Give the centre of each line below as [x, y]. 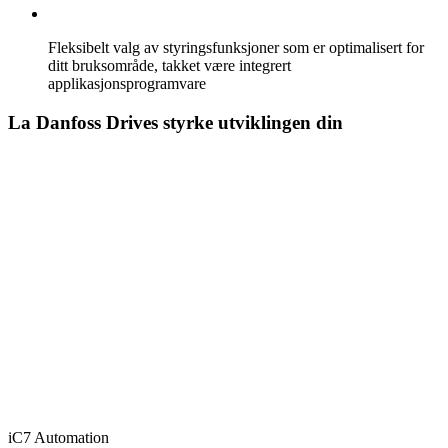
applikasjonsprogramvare [129, 83]
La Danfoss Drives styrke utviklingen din [175, 122]
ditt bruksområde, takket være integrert [169, 65]
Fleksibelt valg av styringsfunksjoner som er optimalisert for [236, 47]
